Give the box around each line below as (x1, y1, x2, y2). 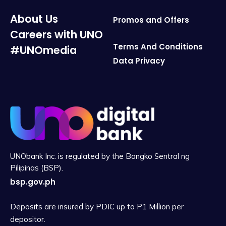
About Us (10, 11, 58, 26)
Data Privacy (113, 55, 165, 66)
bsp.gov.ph (10, 176, 55, 187)
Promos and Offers (113, 14, 189, 25)
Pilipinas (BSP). (10, 162, 63, 173)
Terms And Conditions (113, 41, 203, 52)
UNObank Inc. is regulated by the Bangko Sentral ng (10, 151, 190, 161)
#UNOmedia (10, 42, 77, 58)
